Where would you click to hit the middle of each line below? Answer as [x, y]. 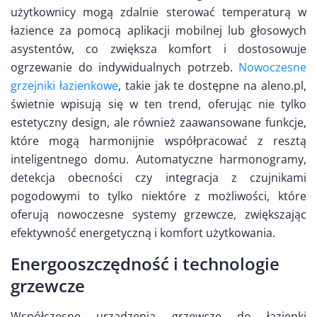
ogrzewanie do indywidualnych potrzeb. [125, 68]
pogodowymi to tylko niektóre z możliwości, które [158, 196]
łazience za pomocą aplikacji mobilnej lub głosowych [158, 31]
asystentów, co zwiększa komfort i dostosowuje [158, 49]
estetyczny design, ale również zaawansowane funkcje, [158, 123]
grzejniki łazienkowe [64, 86]
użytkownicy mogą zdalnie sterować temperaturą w [158, 12]
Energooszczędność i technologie [145, 264]
